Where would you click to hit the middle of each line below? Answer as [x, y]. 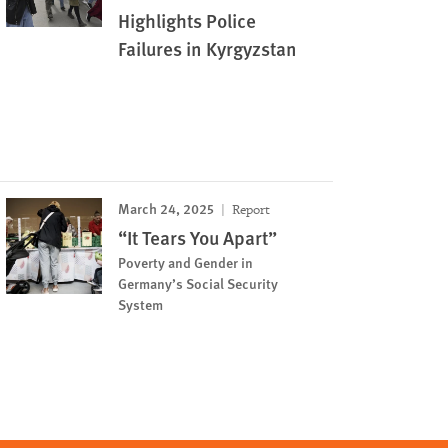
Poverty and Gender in [186, 261]
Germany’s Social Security [198, 282]
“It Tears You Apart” [198, 237]
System [141, 303]
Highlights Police [187, 20]
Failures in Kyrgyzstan [208, 48]
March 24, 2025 [166, 207]
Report [250, 209]
